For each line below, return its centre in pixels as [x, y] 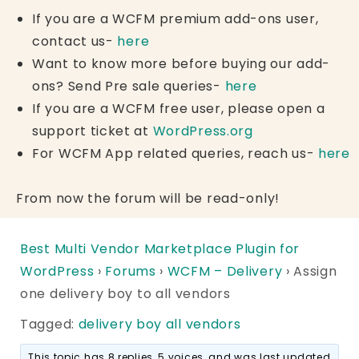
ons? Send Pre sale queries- [129, 86]
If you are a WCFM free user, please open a [179, 108]
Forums [131, 271]
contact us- [75, 41]
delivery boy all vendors [159, 324]
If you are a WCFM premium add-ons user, [175, 18]
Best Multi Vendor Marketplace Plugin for [160, 248]
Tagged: [49, 324]
